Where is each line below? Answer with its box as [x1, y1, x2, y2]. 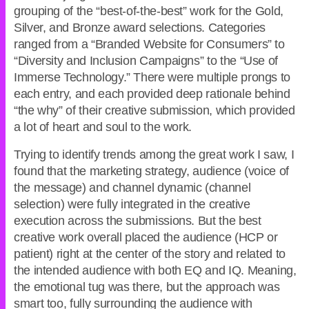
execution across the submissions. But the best [14, 214, 261, 228]
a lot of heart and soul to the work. [14, 120, 192, 134]
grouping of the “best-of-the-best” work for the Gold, [14, 4, 283, 19]
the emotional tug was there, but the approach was [14, 280, 280, 295]
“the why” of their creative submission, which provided [14, 103, 295, 118]
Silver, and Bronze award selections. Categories [14, 21, 266, 35]
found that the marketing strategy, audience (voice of [14, 164, 289, 179]
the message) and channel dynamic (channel [14, 181, 251, 195]
